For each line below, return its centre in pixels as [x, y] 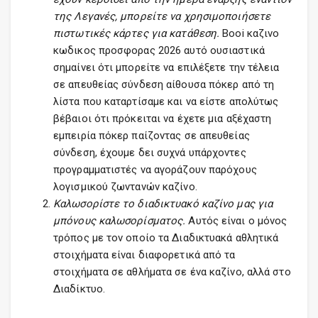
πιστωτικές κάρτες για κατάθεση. [138, 33]
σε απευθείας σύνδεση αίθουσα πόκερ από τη [164, 84]
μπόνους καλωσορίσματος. [120, 221]
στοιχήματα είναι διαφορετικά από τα [144, 255]
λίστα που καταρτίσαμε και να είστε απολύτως [166, 102]
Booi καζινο [251, 33]
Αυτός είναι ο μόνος [236, 221]
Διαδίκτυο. [79, 289]
